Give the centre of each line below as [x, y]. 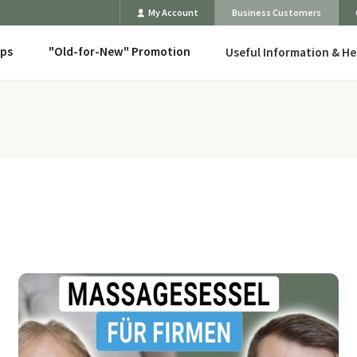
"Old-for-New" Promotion [119, 52]
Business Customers [277, 12]
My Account [173, 12]
